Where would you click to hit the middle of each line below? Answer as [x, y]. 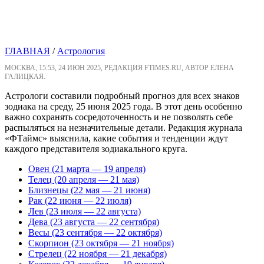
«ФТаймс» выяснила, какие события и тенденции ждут [116, 138]
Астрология [81, 51]
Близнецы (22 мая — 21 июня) [89, 190]
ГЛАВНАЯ [27, 51]
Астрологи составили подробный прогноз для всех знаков [122, 96]
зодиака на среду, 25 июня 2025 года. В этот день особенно [123, 107]
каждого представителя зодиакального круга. [96, 149]
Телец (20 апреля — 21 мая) [84, 180]
